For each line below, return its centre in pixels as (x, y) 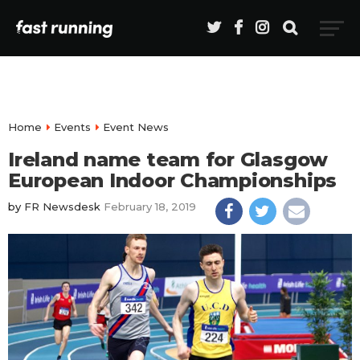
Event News (136, 127)
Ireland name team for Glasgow (168, 160)
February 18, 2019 (150, 207)
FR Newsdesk (62, 207)
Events (72, 127)
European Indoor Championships (173, 180)
